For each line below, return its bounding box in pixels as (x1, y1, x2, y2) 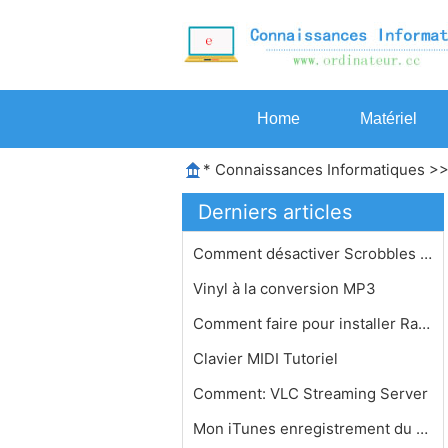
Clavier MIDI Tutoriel (193, 349, 342, 368)
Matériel (360, 110, 417, 127)
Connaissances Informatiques (215, 160, 425, 179)
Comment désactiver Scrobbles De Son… (420, 244, 432, 263)
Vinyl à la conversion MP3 (193, 279, 380, 298)
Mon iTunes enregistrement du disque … (416, 419, 428, 438)
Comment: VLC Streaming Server (193, 384, 432, 403)
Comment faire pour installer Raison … (418, 314, 430, 333)
